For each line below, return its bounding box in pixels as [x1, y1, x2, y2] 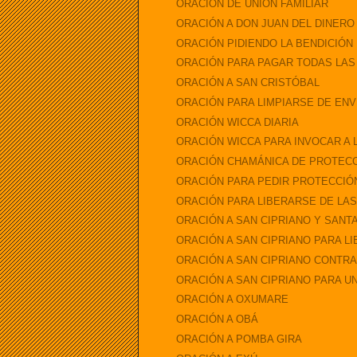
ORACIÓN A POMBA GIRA [176, 332, 303, 345]
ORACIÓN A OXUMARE [176, 293, 289, 306]
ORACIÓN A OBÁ [176, 313, 259, 326]
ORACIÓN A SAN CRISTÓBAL [176, 76, 320, 89]
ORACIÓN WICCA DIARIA [176, 116, 300, 128]
